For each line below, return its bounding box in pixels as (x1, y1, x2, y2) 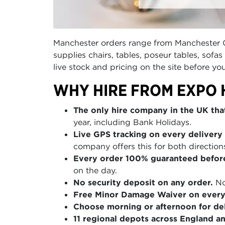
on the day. (73, 165, 117, 176)
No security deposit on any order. (73, 177, 213, 188)
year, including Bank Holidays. (73, 117, 191, 128)
